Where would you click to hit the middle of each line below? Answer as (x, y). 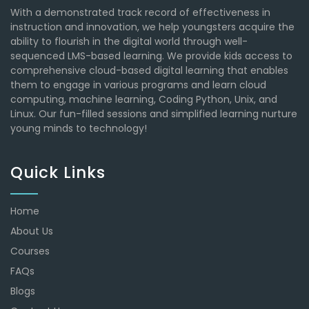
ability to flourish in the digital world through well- (129, 41)
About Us (32, 231)
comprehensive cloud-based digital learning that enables (149, 70)
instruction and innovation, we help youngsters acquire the (152, 27)
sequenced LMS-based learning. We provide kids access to (151, 56)
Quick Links (58, 172)
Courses (30, 251)
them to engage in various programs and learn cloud (138, 84)
